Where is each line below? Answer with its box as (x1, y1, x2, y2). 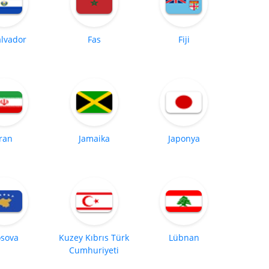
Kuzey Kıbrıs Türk (59, 231, 130, 243)
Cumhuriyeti (69, 244, 119, 256)
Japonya (168, 132, 200, 144)
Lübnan (168, 231, 199, 243)
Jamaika (78, 132, 110, 144)
